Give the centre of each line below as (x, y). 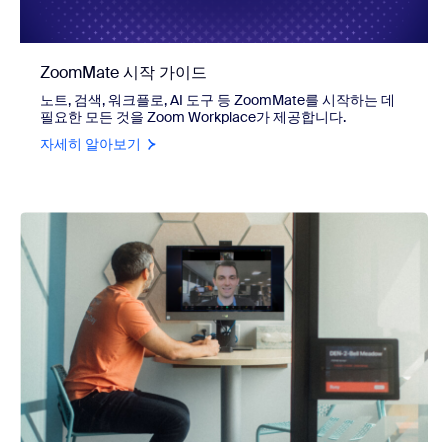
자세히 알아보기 (90, 144)
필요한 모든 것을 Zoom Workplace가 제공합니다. (193, 117)
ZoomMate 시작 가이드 (123, 73)
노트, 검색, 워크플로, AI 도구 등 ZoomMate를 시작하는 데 (217, 100)
